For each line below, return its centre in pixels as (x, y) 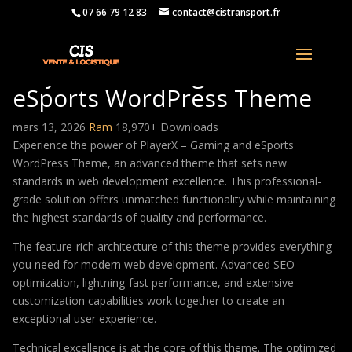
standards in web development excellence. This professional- (167, 181)
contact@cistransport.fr (226, 12)
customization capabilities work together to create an (148, 301)
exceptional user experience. (84, 319)
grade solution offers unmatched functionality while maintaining (174, 199)
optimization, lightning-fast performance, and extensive (153, 282)
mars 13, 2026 (51, 127)
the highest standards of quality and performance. (139, 217)
